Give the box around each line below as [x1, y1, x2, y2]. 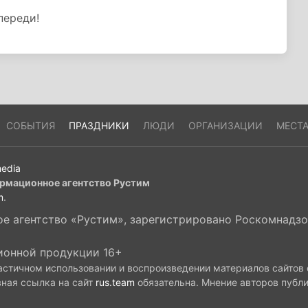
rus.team [96, 276, 135, 288]
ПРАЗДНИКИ [68, 120, 129, 131]
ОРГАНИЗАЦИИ [188, 120, 263, 131]
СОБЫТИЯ [5, 120, 55, 131]
